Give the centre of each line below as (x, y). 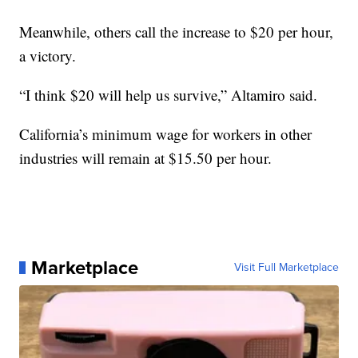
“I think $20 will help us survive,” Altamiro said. (169, 94)
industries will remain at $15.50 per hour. (146, 157)
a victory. (48, 55)
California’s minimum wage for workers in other (166, 133)
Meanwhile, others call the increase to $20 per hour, (177, 31)
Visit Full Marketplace (286, 267)
